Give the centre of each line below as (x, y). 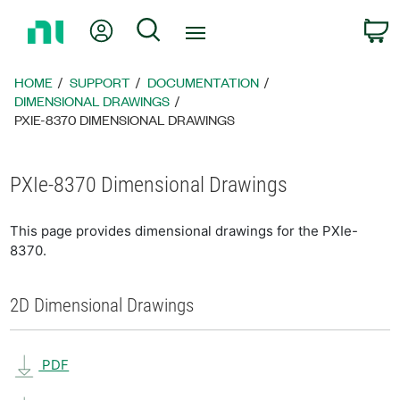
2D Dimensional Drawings (102, 305)
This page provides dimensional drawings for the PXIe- (184, 231)
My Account (153, 27)
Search (184, 27)
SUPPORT (100, 82)
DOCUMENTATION (204, 82)
